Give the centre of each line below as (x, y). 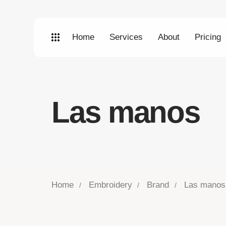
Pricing (208, 37)
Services (126, 37)
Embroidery (110, 185)
